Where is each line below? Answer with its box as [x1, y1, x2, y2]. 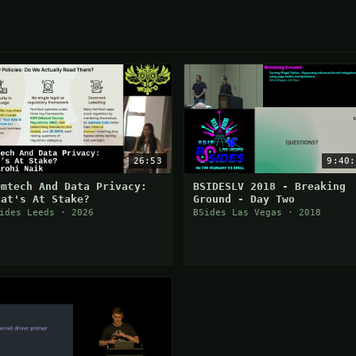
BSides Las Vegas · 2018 [193, 207, 321, 218]
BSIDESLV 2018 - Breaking [193, 180, 346, 192]
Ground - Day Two [193, 192, 295, 205]
